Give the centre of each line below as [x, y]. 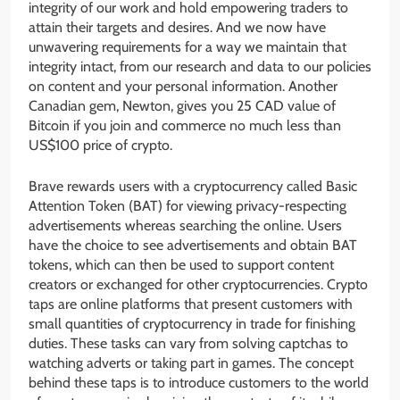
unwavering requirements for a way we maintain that [187, 47]
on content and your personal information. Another [183, 87]
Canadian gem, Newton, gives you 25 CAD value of [182, 106]
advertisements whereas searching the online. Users [185, 226]
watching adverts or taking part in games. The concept [191, 363]
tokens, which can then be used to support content [181, 265]
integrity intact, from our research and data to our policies [200, 67]
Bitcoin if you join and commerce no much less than [185, 126]
